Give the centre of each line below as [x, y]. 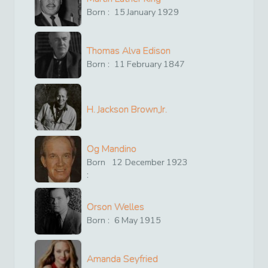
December [144, 162]
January [141, 12]
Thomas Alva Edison [129, 51]
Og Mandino [112, 149]
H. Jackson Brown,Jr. [127, 109]
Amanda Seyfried [122, 259]
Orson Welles [115, 207]
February [144, 64]
